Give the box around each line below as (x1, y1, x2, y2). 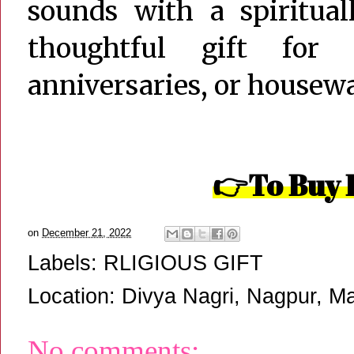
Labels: (28, 250, 104, 275)
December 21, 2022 (42, 227, 131, 239)
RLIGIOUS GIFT (104, 250, 263, 275)
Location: (28, 284, 122, 308)
